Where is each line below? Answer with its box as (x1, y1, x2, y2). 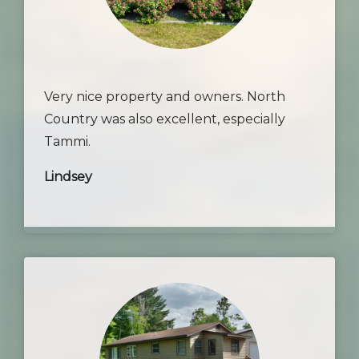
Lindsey (44, 169, 92, 184)
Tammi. (44, 134, 91, 149)
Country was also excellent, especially (44, 111, 285, 127)
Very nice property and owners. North (44, 89, 285, 104)
